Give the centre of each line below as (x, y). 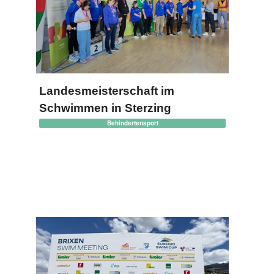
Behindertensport (132, 123)
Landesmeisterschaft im (107, 91)
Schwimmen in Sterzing (105, 108)
